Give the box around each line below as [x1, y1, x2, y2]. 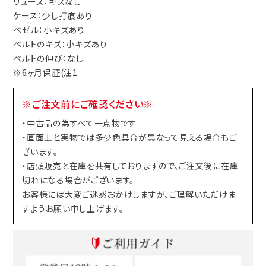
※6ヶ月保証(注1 [13, 66, 78, 79]
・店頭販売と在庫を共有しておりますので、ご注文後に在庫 [22, 160, 239, 172]
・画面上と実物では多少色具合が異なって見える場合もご [22, 131, 237, 144]
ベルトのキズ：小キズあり [13, 38, 107, 50]
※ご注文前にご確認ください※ [22, 97, 154, 112]
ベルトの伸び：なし [13, 52, 84, 65]
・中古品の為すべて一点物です [22, 117, 137, 129]
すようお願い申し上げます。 [22, 202, 124, 215]
